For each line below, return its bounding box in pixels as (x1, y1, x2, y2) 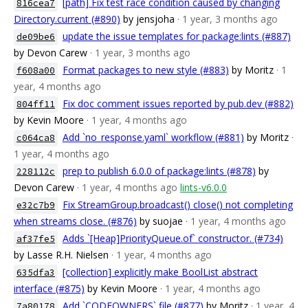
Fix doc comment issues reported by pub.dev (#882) (63, 97, 294, 110)
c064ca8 (16, 132, 55, 144)
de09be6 (16, 31, 55, 43)
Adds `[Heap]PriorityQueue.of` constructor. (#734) (63, 232, 283, 245)
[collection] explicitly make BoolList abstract (63, 265, 258, 278)
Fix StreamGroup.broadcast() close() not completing (63, 198, 293, 211)
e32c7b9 (16, 199, 55, 211)
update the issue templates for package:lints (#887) (63, 30, 291, 43)
